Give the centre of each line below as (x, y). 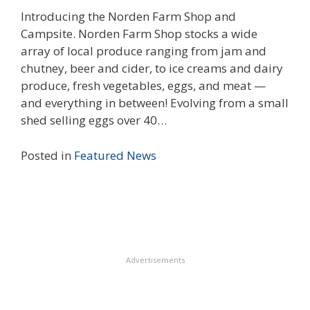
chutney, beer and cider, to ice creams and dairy (152, 69)
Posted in (46, 155)
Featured (99, 155)
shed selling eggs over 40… (94, 120)
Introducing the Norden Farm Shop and (128, 17)
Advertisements (155, 259)
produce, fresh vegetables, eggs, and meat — (143, 86)
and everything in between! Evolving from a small (155, 103)
